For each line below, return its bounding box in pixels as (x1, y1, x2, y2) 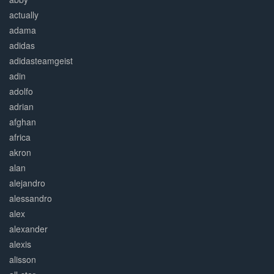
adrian (9, 100, 34, 113)
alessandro (9, 192, 52, 205)
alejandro (9, 177, 45, 190)
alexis (9, 238, 31, 251)
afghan (9, 116, 36, 128)
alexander (9, 223, 48, 235)
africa (9, 131, 31, 144)
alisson (9, 253, 36, 266)
